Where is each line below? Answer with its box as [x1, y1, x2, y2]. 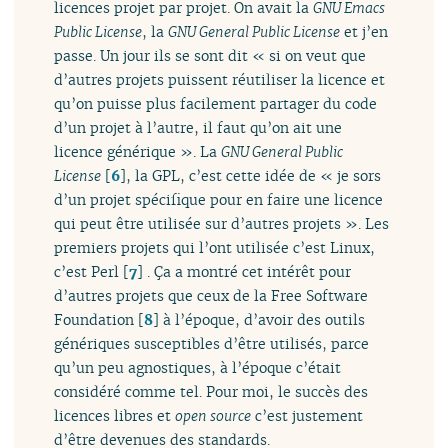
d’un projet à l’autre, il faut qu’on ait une [54, 118, 343, 138]
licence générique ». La [54, 142, 222, 162]
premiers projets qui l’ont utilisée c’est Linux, [54, 238, 376, 258]
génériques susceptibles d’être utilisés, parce [54, 334, 370, 354]
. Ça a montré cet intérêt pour [143, 262, 352, 282]
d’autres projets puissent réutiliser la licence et [54, 70, 386, 90]
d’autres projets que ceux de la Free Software [54, 286, 369, 306]
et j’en [340, 22, 389, 42]
